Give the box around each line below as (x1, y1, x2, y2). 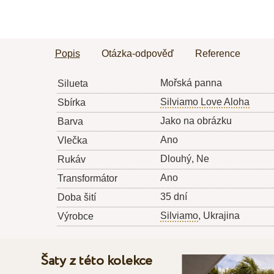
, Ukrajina (198, 210, 240, 221)
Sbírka (57, 97, 86, 108)
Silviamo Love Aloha (160, 97, 250, 108)
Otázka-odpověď (101, 48, 174, 59)
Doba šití (57, 192, 96, 203)
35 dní (160, 191, 187, 202)
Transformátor (57, 173, 117, 184)
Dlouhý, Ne (160, 154, 209, 165)
